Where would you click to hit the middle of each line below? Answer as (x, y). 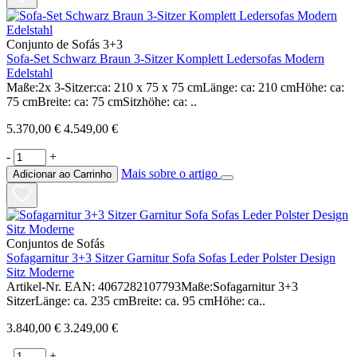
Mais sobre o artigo (171, 173)
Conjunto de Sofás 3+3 (65, 44)
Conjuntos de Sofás (55, 243)
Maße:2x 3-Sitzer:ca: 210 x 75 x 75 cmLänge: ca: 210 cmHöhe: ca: (175, 87)
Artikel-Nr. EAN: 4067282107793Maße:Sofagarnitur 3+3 (152, 286)
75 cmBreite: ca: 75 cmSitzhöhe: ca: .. (102, 101)
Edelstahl (29, 73)
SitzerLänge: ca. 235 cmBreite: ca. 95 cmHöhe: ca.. (136, 300)
